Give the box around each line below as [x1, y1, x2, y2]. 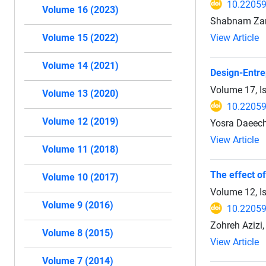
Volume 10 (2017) [42, 172, 119, 183]
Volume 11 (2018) [42, 144, 119, 155]
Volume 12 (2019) [42, 116, 119, 127]
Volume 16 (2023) [42, 4, 119, 15]
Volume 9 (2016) [42, 199, 113, 211]
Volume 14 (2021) [42, 60, 119, 71]
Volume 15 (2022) [42, 32, 119, 43]
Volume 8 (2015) [42, 227, 113, 239]
